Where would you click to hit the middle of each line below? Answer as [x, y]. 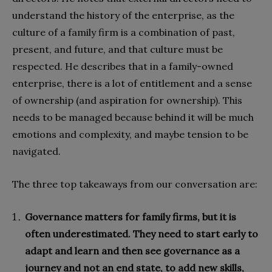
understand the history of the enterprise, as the [123, 15]
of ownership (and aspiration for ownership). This [127, 100]
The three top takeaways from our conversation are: [135, 184]
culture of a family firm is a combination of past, [124, 32]
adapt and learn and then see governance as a [132, 251]
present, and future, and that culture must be [117, 49]
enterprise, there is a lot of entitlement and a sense [132, 83]
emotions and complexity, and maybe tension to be [130, 134]
